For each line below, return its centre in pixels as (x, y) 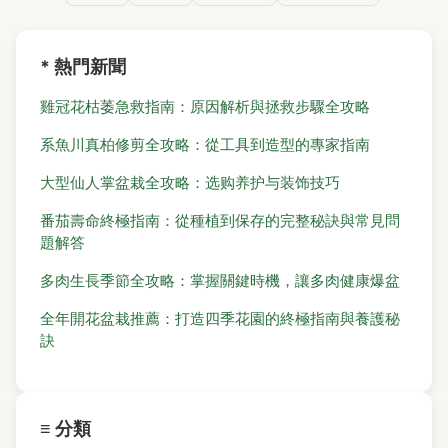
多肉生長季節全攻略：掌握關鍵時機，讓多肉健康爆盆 (220, 280)
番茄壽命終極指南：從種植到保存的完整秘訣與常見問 (220, 220)
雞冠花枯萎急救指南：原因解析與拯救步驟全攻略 (205, 106)
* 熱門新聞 (83, 66)
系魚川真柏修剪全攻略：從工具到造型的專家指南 (205, 144)
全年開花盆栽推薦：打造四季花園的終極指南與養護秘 (220, 318)
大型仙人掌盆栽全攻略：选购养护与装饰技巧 (190, 182)
